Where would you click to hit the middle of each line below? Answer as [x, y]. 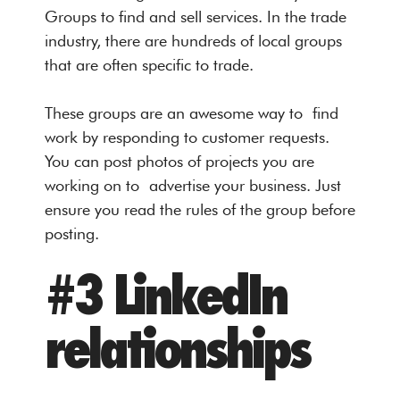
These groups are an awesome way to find [192, 112]
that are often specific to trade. [149, 64]
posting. [72, 233]
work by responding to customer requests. [187, 137]
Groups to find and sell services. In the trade [196, 16]
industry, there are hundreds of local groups [193, 40]
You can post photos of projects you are [179, 161]
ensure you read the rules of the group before [200, 209]
